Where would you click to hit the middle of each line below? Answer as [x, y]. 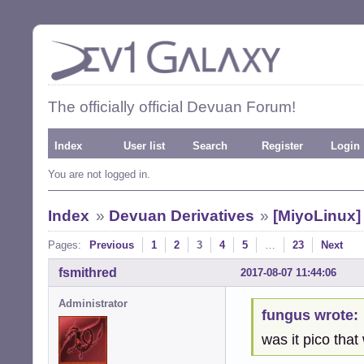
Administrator [93, 303]
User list [144, 146]
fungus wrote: [310, 316]
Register [282, 146]
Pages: [65, 245]
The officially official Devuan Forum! [172, 107]
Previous [112, 245]
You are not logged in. [99, 174]
